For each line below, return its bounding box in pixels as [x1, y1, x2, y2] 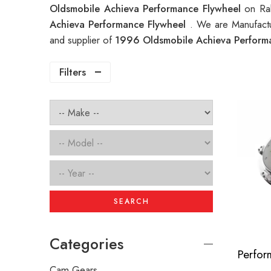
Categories [50, 233, 123, 255]
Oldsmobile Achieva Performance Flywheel [50, 1, 245, 16]
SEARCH [113, 196, 149, 207]
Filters [59, 65, 86, 80]
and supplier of [50, 33, 115, 48]
